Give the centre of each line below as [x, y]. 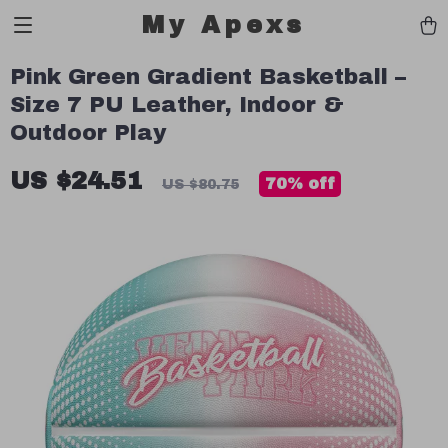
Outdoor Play [88, 133]
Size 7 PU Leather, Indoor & [177, 105]
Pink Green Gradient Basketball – [208, 77]
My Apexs [224, 25]
